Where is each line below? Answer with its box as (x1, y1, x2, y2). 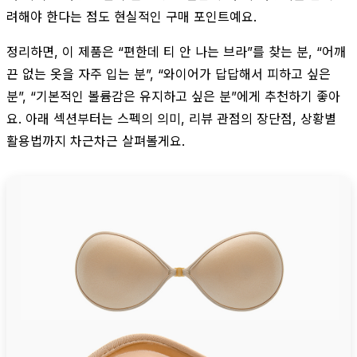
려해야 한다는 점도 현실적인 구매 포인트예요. (6, 8, 257, 25)
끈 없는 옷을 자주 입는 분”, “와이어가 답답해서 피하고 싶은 (6, 65, 331, 82)
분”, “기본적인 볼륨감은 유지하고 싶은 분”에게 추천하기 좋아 (6, 88, 340, 104)
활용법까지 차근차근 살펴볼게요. (6, 132, 185, 149)
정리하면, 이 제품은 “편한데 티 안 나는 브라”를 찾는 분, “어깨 (6, 43, 346, 60)
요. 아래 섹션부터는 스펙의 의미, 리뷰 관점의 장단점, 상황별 (6, 110, 336, 127)
